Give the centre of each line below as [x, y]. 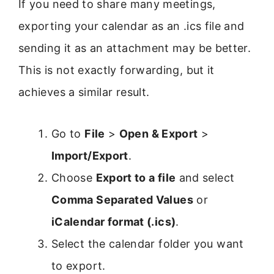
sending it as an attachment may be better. [135, 48]
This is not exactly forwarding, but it [117, 70]
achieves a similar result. [84, 92]
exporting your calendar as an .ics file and [131, 26]
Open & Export [158, 134]
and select [205, 178]
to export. [79, 266]
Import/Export [90, 156]
